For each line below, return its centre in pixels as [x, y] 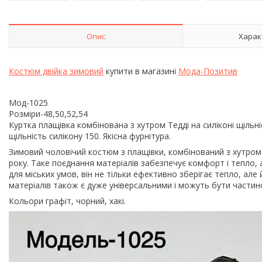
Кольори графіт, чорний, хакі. [67, 201]
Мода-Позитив [208, 71]
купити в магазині [141, 71]
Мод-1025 [28, 102]
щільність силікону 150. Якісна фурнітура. [90, 136]
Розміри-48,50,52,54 [48, 113]
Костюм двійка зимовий [56, 71]
